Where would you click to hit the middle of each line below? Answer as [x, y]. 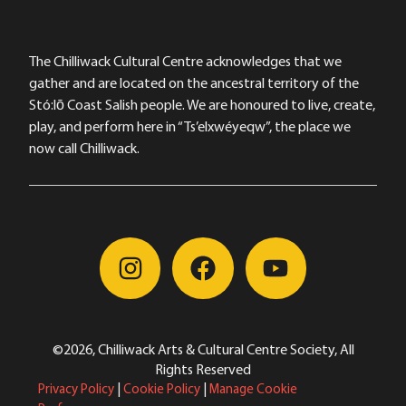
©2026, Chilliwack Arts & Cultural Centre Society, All [203, 348]
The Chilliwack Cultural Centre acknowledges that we [185, 60]
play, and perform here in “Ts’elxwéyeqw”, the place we [190, 126]
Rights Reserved [203, 368]
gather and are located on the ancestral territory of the [194, 82]
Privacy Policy [76, 388]
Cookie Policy [162, 388]
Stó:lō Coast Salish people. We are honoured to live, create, [202, 104]
